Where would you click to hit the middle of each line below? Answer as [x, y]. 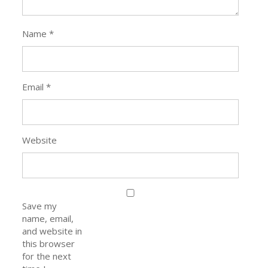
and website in [52, 231]
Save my [40, 205]
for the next [47, 256]
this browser [49, 243]
